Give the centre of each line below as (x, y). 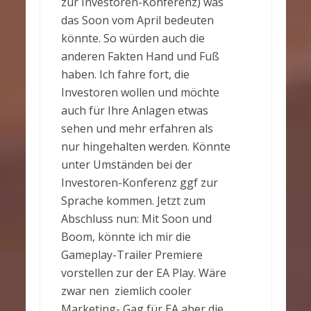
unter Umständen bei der (128, 165)
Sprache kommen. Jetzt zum (133, 201)
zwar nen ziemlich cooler (126, 291)
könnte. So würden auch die (133, 39)
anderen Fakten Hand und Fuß (140, 57)
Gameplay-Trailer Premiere (132, 255)
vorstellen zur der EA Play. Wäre (143, 273)
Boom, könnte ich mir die (126, 237)
